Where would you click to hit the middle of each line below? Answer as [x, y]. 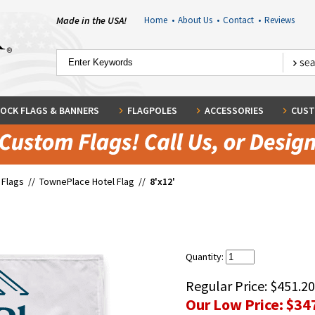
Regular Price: [228, 286]
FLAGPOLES [152, 110]
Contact [240, 20]
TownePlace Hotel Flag [87, 181]
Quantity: [206, 257]
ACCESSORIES [234, 110]
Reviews [279, 20]
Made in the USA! [91, 20]
